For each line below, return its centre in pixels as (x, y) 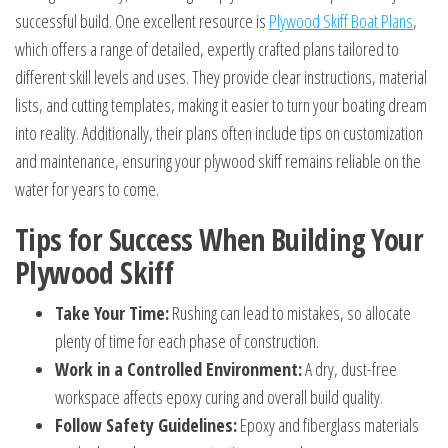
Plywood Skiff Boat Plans (341, 21)
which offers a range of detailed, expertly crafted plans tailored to (207, 49)
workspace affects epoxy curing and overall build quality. (219, 397)
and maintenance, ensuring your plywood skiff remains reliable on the (218, 161)
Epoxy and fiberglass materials (328, 425)
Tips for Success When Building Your (219, 239)
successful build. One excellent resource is (142, 21)
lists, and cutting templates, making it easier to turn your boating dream (221, 105)
